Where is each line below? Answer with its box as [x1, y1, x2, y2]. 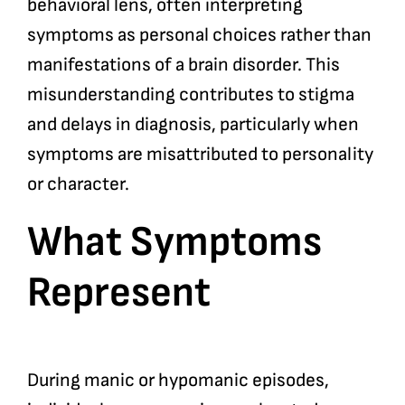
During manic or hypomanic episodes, [26, 369, 329, 392]
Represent [26, 268, 211, 319]
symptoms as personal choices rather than [26, 24, 372, 47]
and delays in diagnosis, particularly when [26, 113, 359, 137]
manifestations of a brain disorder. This [26, 53, 340, 77]
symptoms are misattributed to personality [26, 143, 373, 166]
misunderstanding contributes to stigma [26, 83, 354, 107]
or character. [26, 173, 129, 196]
